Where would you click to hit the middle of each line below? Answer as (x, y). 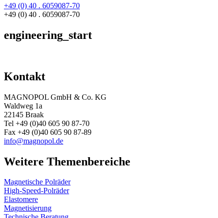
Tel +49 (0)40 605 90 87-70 (47, 123)
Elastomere (21, 200)
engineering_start (48, 35)
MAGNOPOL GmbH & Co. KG (55, 97)
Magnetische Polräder (37, 182)
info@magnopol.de (34, 141)
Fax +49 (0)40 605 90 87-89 (48, 132)
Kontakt (25, 76)
